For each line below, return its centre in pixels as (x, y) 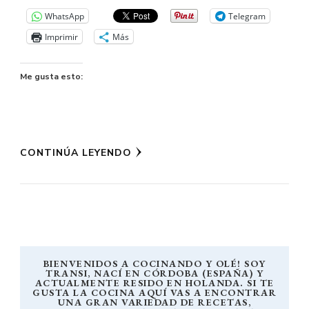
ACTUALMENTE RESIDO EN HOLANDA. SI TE (154, 283)
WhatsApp (64, 16)
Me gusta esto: (51, 77)
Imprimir (61, 37)
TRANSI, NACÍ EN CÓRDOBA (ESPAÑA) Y (154, 273)
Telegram (247, 16)
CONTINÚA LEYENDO (76, 153)
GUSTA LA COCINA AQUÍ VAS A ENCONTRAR (154, 293)
